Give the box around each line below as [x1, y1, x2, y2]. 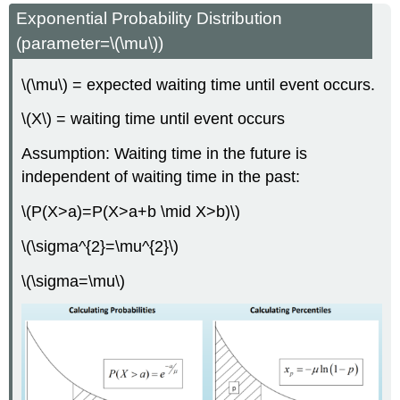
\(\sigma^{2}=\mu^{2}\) [21, 237, 179, 255]
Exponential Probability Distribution [16, 8, 283, 28]
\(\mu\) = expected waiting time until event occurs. [21, 75, 376, 94]
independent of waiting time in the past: [21, 168, 301, 187]
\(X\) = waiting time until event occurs [21, 110, 286, 129]
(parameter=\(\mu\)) [16, 33, 164, 53]
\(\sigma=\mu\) [21, 271, 126, 290]
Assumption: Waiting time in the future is [21, 145, 308, 163]
